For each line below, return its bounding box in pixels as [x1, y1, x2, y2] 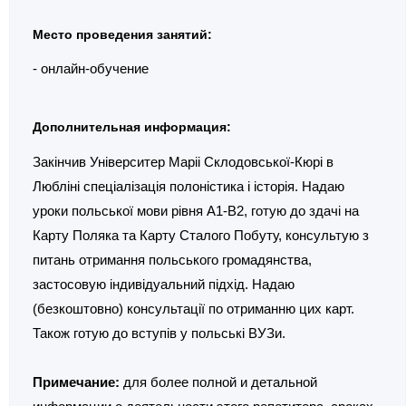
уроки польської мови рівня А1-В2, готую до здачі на [33, 202, 359, 218]
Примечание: [33, 373, 120, 390]
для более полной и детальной [120, 373, 317, 390]
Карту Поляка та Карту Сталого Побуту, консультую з [33, 227, 369, 243]
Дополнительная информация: [33, 119, 231, 134]
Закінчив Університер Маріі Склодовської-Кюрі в [33, 153, 333, 169]
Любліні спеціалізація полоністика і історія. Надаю [33, 178, 344, 194]
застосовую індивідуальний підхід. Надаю [33, 275, 295, 292]
